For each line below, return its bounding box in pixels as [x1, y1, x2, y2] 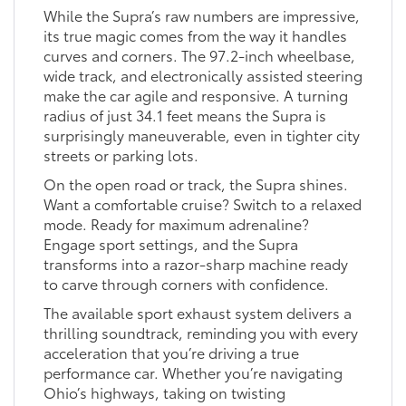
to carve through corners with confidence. [43, 273, 329, 295]
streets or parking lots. [43, 144, 198, 166]
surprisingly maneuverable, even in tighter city [43, 124, 360, 146]
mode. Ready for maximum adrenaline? [43, 213, 309, 235]
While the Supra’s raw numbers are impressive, [43, 5, 360, 26]
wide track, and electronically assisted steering [43, 64, 362, 86]
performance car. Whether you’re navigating [43, 362, 343, 383]
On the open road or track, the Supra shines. [43, 173, 348, 195]
